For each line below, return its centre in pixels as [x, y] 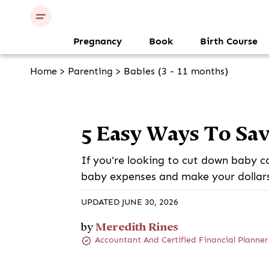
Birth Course [229, 41]
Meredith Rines [137, 227]
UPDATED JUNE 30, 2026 [130, 202]
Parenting [90, 71]
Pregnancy [98, 41]
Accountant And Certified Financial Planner [181, 240]
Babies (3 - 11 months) [176, 71]
